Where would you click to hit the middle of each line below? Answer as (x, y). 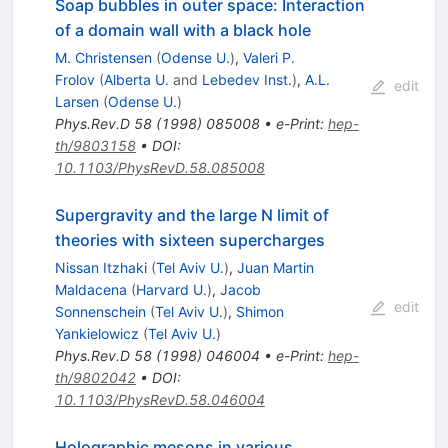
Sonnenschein (100, 312)
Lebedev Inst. (246, 80)
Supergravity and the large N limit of (191, 215)
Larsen (76, 102)
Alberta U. (136, 80)
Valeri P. (268, 58)
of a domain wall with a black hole (182, 30)
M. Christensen (103, 58)
